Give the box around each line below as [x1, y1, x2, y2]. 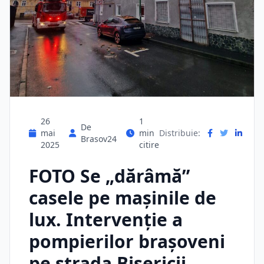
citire [139, 139, 159, 150]
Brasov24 [81, 133, 117, 144]
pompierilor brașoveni [29, 229, 225, 253]
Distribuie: [159, 127, 200, 138]
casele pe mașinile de [29, 186, 216, 210]
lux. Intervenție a [29, 207, 183, 232]
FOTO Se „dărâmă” [29, 164, 190, 188]
